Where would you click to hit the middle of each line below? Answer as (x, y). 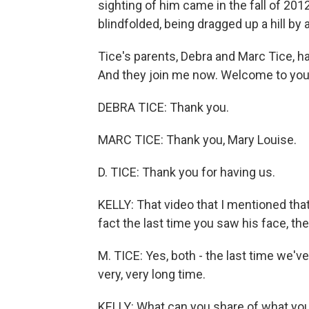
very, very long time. (152, 274)
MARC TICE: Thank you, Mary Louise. (197, 140)
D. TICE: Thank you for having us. (187, 172)
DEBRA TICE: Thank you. (163, 107)
